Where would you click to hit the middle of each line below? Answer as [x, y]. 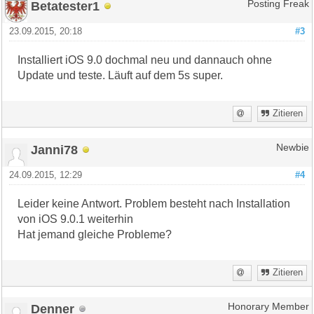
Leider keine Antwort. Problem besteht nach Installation [154, 203]
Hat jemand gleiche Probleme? [95, 234]
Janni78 [55, 149]
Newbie [292, 147]
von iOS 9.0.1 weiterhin [77, 219]
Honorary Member [268, 306]
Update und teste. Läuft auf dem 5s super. [121, 75]
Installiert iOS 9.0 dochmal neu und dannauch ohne [145, 60]
